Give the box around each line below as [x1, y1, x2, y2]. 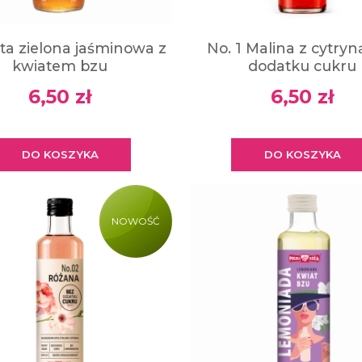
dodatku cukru [248, 57, 356, 75]
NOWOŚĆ [112, 215, 160, 228]
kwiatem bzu [12, 57, 107, 75]
